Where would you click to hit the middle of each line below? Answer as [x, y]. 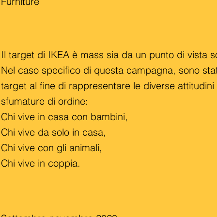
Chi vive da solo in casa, [54, 132]
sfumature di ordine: [45, 101]
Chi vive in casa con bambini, [64, 116]
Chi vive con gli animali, [52, 147]
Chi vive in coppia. [41, 163]
